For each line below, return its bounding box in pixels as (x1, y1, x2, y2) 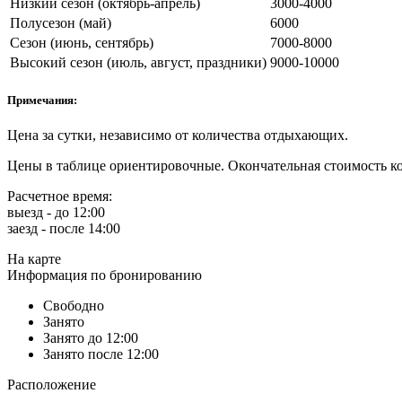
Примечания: (7, 93, 77, 108)
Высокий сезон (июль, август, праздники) (10, 54, 267, 70)
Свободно (43, 298, 104, 314)
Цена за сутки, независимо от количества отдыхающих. (7, 127, 348, 144)
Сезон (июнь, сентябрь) (10, 34, 153, 50)
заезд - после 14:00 (7, 221, 120, 237)
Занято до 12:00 (43, 330, 138, 346)
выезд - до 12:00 (7, 205, 105, 221)
